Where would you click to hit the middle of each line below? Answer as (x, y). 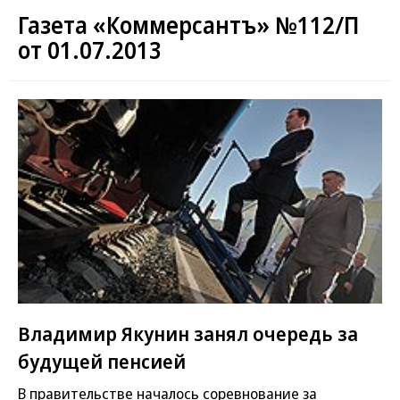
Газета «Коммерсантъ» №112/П (188, 25)
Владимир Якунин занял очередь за (188, 333)
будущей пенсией (102, 360)
